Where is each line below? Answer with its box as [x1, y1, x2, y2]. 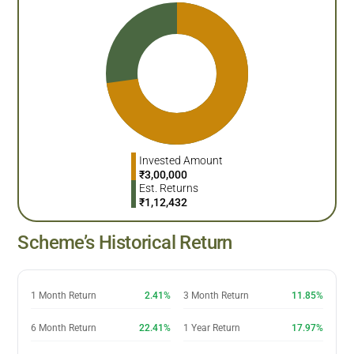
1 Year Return [183, 322, 240, 333]
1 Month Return [31, 289, 97, 301]
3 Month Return [183, 289, 249, 301]
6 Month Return [31, 322, 97, 333]
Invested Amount [139, 153, 223, 167]
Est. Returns [139, 181, 198, 194]
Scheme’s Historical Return [17, 231, 232, 254]
